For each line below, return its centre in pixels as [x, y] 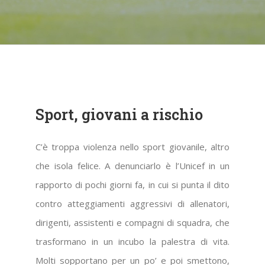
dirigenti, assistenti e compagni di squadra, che [132, 223]
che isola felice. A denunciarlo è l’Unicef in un [132, 166]
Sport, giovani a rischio [119, 115]
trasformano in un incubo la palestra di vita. [132, 242]
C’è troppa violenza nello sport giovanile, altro [132, 147]
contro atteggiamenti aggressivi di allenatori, [132, 204]
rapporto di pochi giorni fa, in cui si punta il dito [132, 185]
